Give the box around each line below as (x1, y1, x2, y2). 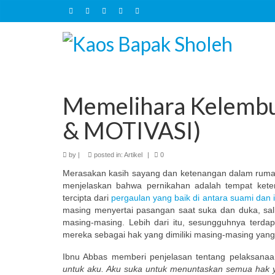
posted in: (92, 150, 124, 158)
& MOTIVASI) (63, 115, 201, 144)
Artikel (124, 150, 142, 158)
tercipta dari (63, 192, 112, 203)
